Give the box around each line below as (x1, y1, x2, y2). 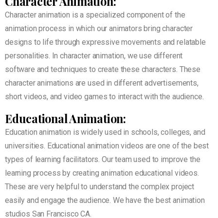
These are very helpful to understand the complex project (5, 182, 195, 192)
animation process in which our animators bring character (5, 24, 193, 34)
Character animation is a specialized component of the (5, 10, 185, 20)
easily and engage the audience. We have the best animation (5, 196, 205, 205)
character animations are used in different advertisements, (5, 78, 199, 88)
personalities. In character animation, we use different (5, 51, 183, 61)
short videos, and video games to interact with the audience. (5, 92, 206, 102)
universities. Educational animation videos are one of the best (5, 141, 209, 151)
